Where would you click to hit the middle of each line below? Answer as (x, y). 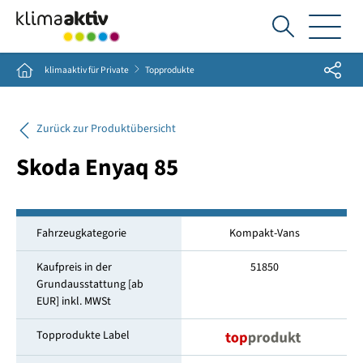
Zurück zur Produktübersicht (106, 129)
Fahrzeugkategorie (81, 234)
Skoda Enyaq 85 (97, 168)
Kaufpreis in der (74, 268)
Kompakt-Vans (264, 234)
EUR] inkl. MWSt (73, 302)
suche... (304, 68)
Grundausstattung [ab (90, 285)
